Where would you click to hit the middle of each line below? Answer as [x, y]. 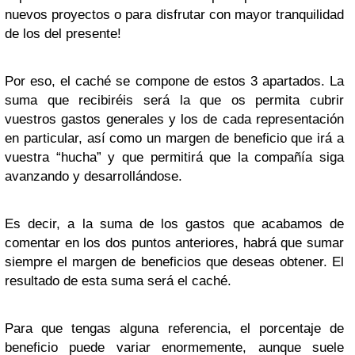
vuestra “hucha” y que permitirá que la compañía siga [174, 157]
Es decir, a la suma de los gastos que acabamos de [174, 223]
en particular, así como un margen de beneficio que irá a [174, 138]
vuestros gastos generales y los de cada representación [174, 119]
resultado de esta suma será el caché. [118, 281]
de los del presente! [63, 33]
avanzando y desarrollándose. [94, 176]
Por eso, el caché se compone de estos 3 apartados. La [174, 81]
